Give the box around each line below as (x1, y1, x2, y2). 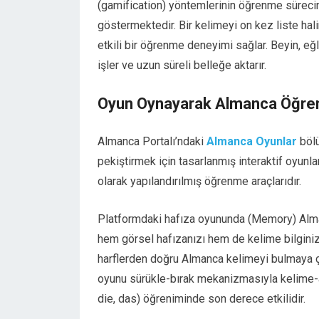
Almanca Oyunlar (206, 135, 297, 148)
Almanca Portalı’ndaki (98, 135, 206, 148)
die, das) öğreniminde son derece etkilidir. (98, 292, 305, 305)
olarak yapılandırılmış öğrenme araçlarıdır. (98, 174, 301, 188)
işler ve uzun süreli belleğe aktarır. (98, 58, 266, 72)
